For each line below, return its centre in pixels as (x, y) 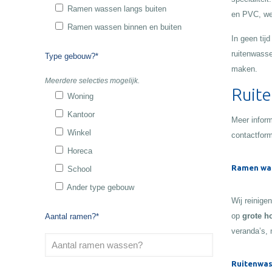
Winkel (80, 133)
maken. (244, 69)
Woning (81, 96)
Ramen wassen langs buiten (117, 9)
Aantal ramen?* (72, 216)
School (80, 169)
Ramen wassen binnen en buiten (125, 27)
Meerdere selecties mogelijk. (93, 81)
